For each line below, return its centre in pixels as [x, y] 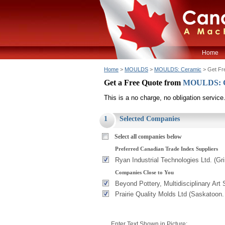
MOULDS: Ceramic [178, 69]
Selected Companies [150, 119]
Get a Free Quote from [143, 83]
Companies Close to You [144, 172]
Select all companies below [148, 137]
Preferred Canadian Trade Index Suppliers [166, 149]
